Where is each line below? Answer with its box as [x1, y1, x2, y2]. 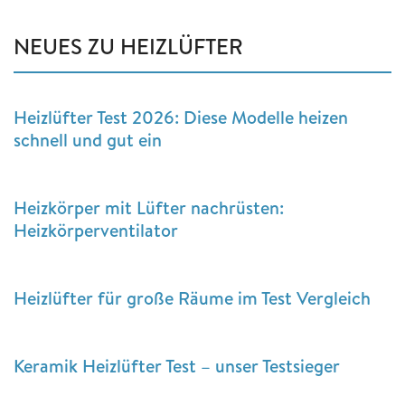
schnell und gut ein [14, 127, 162, 152]
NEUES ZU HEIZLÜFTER [14, 30, 243, 61]
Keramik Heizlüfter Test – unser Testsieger [14, 353, 340, 378]
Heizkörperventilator [14, 217, 178, 242]
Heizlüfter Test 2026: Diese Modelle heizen [14, 104, 348, 129]
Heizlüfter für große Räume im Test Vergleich [14, 285, 371, 310]
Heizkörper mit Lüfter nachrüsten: [14, 194, 284, 220]
